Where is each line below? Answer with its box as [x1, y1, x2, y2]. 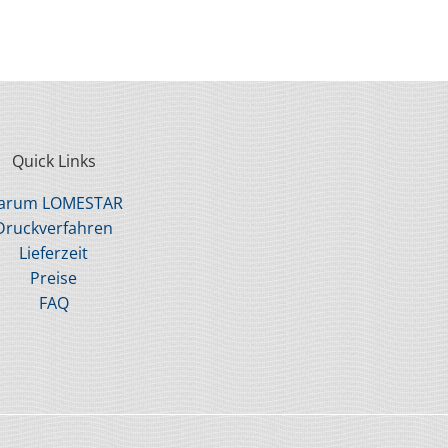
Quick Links [11, 150, 96, 173]
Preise [30, 267, 78, 290]
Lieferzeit [19, 242, 89, 265]
